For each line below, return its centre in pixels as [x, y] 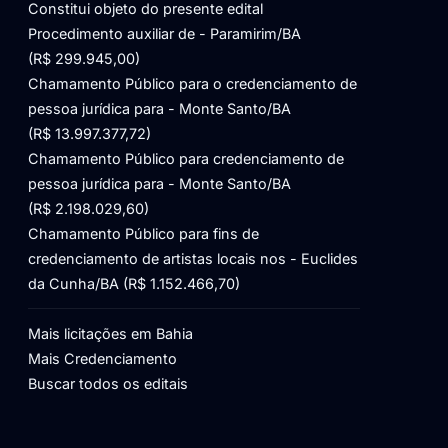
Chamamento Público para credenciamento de [186, 158]
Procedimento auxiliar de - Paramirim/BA [164, 33]
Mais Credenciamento [102, 358]
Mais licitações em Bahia [110, 333]
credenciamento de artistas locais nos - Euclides [193, 258]
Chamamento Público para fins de [143, 233]
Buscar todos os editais [108, 383]
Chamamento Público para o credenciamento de [192, 83]
